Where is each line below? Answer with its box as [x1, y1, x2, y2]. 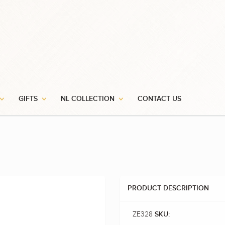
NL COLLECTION [61, 95, 115, 102]
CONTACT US [138, 95, 181, 102]
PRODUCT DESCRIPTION [128, 185, 209, 192]
